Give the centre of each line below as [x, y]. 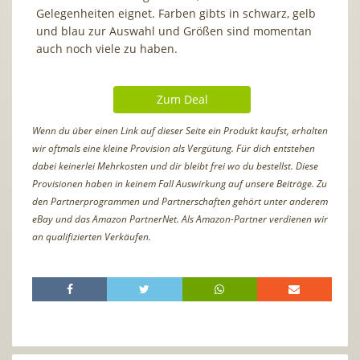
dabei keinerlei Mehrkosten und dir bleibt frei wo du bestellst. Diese [175, 166]
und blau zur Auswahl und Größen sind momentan [174, 31]
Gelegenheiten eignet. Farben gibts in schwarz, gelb [176, 13]
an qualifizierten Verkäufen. [92, 236]
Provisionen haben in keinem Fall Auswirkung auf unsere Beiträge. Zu [180, 183]
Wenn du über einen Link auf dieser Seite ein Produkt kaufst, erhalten [180, 130]
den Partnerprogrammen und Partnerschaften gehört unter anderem [180, 201]
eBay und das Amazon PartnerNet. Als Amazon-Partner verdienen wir [180, 219]
